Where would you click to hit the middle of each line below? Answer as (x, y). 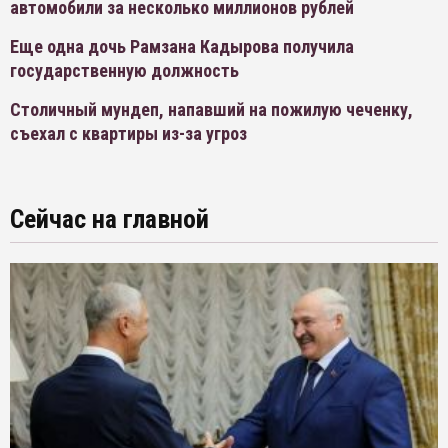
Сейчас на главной (109, 219)
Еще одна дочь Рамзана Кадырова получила (182, 47)
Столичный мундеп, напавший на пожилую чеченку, (211, 110)
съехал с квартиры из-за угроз (128, 134)
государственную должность (124, 71)
